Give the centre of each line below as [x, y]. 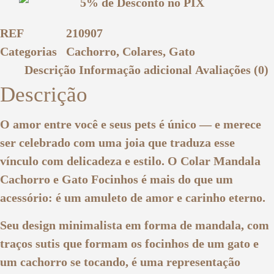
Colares [143, 52]
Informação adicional [135, 70]
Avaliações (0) [232, 70]
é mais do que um [186, 180]
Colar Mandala [220, 161]
